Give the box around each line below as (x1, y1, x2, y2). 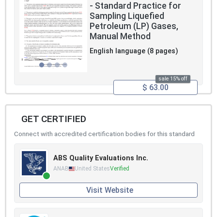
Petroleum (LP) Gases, (90, 21, 178, 31)
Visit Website (86, 185, 133, 195)
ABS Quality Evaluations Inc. (53, 154, 148, 163)
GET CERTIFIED (21, 113, 86, 125)
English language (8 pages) (90, 47, 178, 56)
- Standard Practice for (90, 1, 181, 11)
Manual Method (90, 31, 151, 42)
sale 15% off (158, 76, 187, 82)
